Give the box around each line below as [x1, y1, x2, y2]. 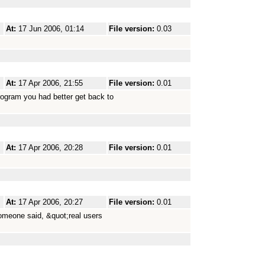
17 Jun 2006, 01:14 [18, 24, 84, 33]
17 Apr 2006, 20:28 [18, 143, 83, 152]
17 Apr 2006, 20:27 [18, 198, 83, 206]
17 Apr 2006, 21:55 [18, 79, 83, 88]
